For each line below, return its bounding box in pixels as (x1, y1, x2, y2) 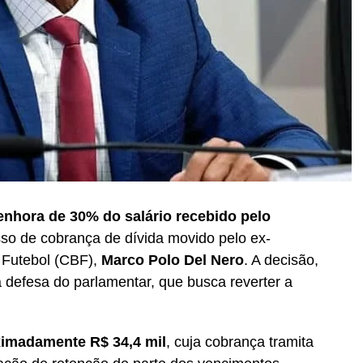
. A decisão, (244, 251, 318, 268)
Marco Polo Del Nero (101, 251, 244, 268)
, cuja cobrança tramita (166, 333, 314, 350)
